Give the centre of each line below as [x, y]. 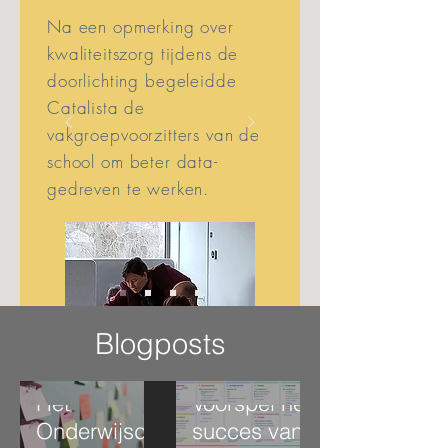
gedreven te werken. [131, 188]
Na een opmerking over [140, 26]
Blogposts [160, 343]
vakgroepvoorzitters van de [154, 134]
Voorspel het [251, 403]
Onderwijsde [97, 431]
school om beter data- [132, 161]
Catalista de [96, 107]
